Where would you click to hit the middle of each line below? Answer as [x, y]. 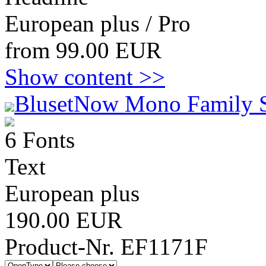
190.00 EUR [64, 220]
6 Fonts [40, 140]
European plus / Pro [98, 23]
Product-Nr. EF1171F [106, 247]
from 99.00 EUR [83, 50]
